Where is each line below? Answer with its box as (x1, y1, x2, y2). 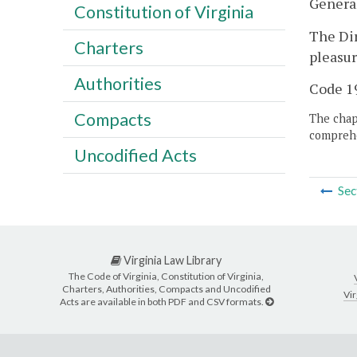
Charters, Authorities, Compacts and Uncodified (61, 282, 271, 295)
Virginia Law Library (121, 253, 222, 268)
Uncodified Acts (73, 144, 197, 166)
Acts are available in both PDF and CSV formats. (59, 295, 265, 308)
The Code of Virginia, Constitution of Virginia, (69, 269, 264, 282)
